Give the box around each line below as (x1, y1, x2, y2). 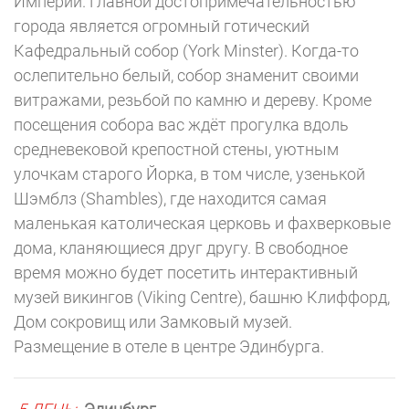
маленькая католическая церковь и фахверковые (14, 214, 391, 233)
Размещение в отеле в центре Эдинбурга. (14, 337, 324, 356)
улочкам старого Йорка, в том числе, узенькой (14, 164, 365, 184)
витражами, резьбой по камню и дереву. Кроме (14, 90, 372, 110)
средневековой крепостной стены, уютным (14, 140, 339, 159)
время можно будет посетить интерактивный (14, 263, 358, 282)
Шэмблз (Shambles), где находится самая (14, 189, 327, 208)
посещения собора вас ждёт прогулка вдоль (14, 115, 349, 134)
